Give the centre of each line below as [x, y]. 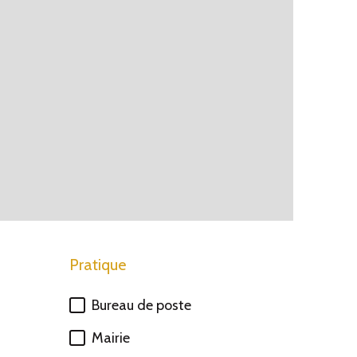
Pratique [98, 265]
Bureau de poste [141, 305]
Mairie [111, 338]
